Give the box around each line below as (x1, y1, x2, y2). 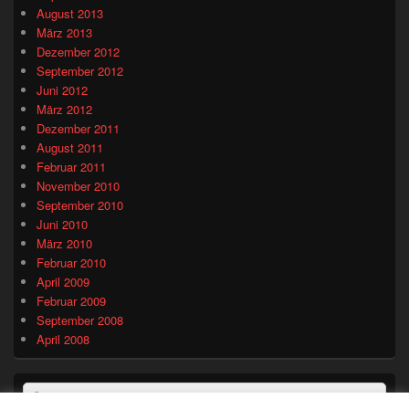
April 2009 (37, 272, 89, 290)
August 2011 (37, 138, 103, 156)
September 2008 (37, 310, 123, 329)
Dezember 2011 (37, 119, 120, 137)
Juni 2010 (37, 215, 88, 233)
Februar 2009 (37, 291, 106, 309)
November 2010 (37, 176, 120, 194)
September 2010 (37, 195, 123, 214)
